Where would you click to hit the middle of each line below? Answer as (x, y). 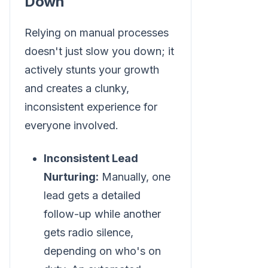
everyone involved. (71, 125)
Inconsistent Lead (91, 158)
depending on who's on (102, 251)
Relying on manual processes (97, 32)
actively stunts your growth (92, 69)
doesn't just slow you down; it (99, 51)
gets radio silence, (89, 232)
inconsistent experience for (91, 106)
